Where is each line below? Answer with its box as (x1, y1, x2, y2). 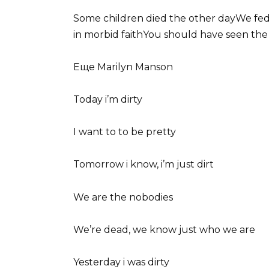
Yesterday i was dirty (73, 256, 169, 268)
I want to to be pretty (73, 126, 176, 138)
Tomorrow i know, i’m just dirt (73, 159, 214, 171)
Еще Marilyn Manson (73, 61, 173, 73)
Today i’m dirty (73, 93, 142, 105)
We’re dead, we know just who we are (73, 223, 255, 235)
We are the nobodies (73, 191, 173, 203)
